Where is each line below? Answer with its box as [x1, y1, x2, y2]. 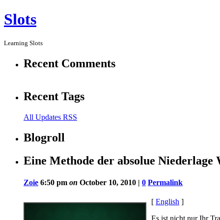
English [156, 197, 179, 206]
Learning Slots [4, 39, 43, 47]
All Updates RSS [24, 112, 77, 121]
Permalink [148, 178, 183, 187]
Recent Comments [24, 56, 115, 70]
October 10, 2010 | [78, 178, 142, 187]
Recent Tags [24, 89, 84, 103]
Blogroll [24, 131, 65, 144]
